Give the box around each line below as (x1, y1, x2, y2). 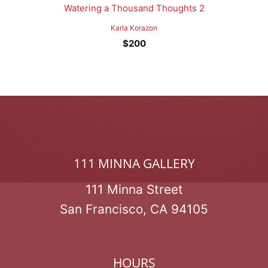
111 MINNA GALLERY (73, 154, 195, 172)
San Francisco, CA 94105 (60, 202, 208, 217)
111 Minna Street (85, 182, 183, 197)
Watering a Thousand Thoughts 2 (63, 2, 205, 14)
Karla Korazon (111, 23, 157, 33)
